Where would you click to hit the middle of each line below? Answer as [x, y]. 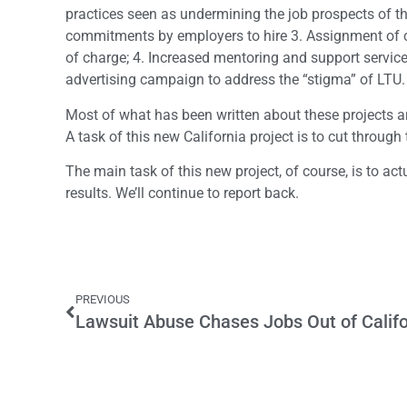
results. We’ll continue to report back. [182, 194]
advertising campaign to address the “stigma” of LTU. [235, 80]
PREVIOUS [103, 299]
